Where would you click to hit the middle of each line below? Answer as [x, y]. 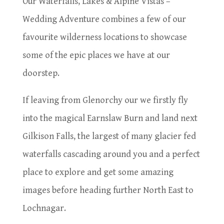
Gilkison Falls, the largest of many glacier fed [109, 136]
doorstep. [41, 73]
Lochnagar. [45, 208]
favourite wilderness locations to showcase [104, 37]
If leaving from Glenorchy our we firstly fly [105, 100]
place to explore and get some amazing [98, 172]
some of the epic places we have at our [96, 55]
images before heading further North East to [108, 190]
